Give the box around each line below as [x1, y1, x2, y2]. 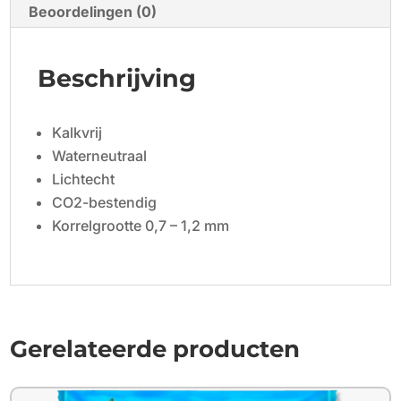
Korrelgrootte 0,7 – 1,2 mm [52, 216, 230, 235]
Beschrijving [38, 63, 197, 93]
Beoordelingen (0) [29, 2, 158, 21]
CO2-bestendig [52, 192, 158, 211]
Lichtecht [52, 169, 115, 188]
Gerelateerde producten [10, 334, 301, 363]
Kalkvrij [52, 123, 103, 141]
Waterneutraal [52, 146, 148, 165]
